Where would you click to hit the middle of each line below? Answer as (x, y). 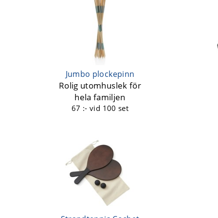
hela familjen (100, 97)
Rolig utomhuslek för (100, 86)
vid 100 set (109, 108)
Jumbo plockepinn (100, 74)
